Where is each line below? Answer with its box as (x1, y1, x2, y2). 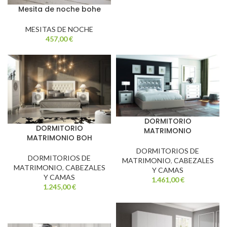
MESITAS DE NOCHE (25, 24, 93, 33)
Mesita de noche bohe (18, 4, 101, 14)
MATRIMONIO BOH (26, 132, 92, 143)
